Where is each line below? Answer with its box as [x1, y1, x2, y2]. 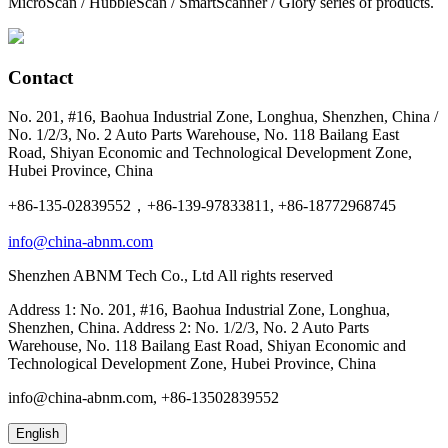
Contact [8, 67, 73, 89]
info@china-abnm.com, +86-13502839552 [8, 388, 279, 406]
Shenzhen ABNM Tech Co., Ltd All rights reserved [8, 266, 333, 284]
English [16, 425, 59, 441]
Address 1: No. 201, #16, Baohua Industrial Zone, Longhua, [8, 300, 390, 318]
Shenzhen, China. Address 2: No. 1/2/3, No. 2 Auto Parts [8, 318, 369, 336]
